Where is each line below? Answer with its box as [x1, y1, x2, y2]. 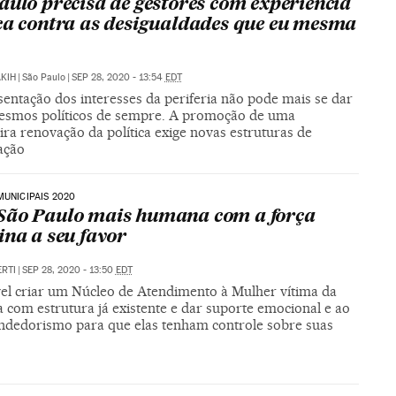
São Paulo [21, 71, 65, 83]
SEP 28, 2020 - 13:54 [71, 71, 165, 83]
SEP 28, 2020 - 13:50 [21, 263, 116, 276]
